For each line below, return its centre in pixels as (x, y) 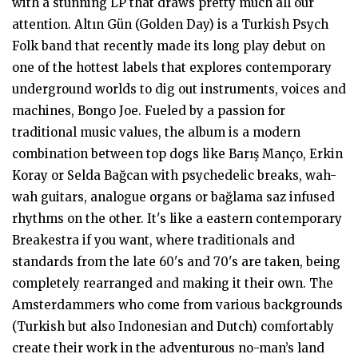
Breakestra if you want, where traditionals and (153, 240)
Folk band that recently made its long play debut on (169, 46)
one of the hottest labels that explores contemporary (172, 68)
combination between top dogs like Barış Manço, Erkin (177, 154)
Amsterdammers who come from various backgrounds (177, 305)
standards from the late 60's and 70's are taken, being (176, 262)
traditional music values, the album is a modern (156, 132)
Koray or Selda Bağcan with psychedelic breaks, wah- (174, 175)
